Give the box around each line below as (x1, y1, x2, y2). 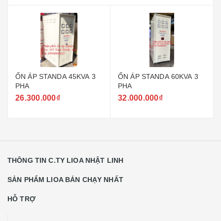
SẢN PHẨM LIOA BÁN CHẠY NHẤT (7, 175, 123, 184)
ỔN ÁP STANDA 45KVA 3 (15, 72, 96, 80)
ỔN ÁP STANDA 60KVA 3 (118, 72, 198, 80)
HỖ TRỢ (7, 194, 36, 203)
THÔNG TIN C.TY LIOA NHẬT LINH (7, 156, 124, 164)
